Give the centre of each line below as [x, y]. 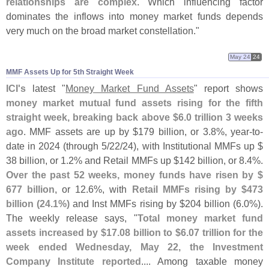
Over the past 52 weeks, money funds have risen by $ [134, 175]
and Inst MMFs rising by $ [127, 204]
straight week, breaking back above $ [92, 117]
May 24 [240, 57]
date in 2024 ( [36, 146]
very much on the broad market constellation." [103, 30]
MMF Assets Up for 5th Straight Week [70, 72]
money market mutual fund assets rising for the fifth [134, 103]
